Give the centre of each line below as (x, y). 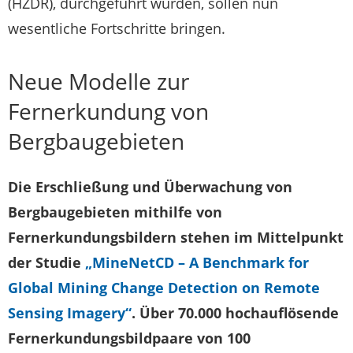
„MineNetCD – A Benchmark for (197, 263)
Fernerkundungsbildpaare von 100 (129, 338)
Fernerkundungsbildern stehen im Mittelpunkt (176, 238)
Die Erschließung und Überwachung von (150, 187)
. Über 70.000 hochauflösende (235, 313)
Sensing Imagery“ (70, 313)
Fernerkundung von (108, 111)
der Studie (46, 263)
